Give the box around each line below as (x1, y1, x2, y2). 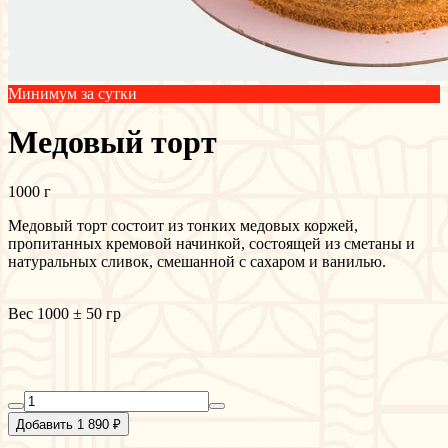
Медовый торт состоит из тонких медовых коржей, (8, 216, 358, 234)
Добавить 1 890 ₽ (16, 416, 121, 432)
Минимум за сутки (8, 85, 137, 102)
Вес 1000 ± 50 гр (8, 304, 121, 322)
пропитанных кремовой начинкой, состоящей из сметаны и (8, 234, 415, 252)
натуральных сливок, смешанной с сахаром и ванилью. (8, 252, 386, 270)
